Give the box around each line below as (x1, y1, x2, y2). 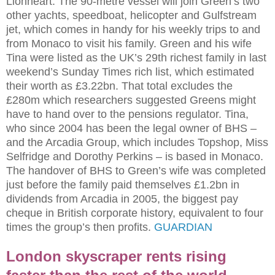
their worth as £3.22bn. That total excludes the (6, 79, 233, 92)
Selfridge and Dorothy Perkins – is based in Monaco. (6, 150, 263, 163)
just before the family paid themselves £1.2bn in (6, 178, 239, 191)
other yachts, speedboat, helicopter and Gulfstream (6, 9, 257, 21)
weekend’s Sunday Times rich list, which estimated (6, 65, 254, 78)
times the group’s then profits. (6, 220, 154, 233)
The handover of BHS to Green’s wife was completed (6, 164, 266, 177)
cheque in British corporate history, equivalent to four (6, 206, 263, 219)
